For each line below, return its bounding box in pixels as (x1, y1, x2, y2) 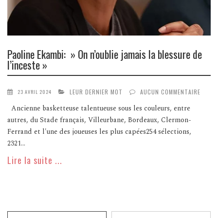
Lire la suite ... (7, 154, 62, 167)
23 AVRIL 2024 (18, 88, 52, 96)
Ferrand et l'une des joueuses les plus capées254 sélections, (7, 127, 191, 137)
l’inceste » (7, 56, 47, 73)
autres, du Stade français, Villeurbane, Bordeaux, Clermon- (7, 115, 191, 126)
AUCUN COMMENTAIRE (140, 88, 200, 96)
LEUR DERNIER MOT (70, 88, 123, 96)
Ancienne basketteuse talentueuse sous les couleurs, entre (7, 103, 190, 114)
